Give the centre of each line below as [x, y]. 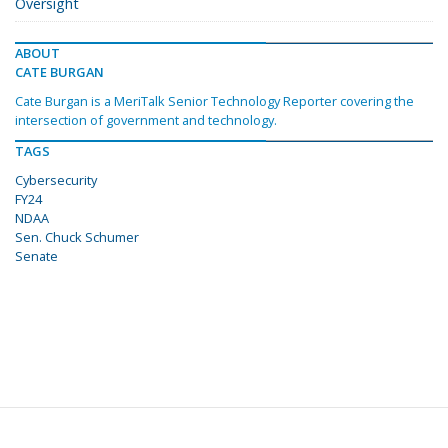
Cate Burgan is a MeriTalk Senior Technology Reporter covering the [214, 101]
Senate [36, 256]
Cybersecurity [56, 180]
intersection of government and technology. [146, 120]
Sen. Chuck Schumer [77, 237]
